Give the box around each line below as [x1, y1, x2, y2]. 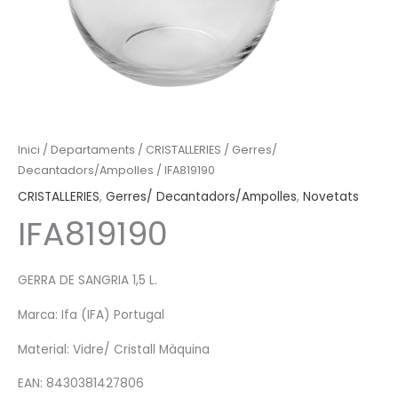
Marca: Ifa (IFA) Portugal [18, 306, 164, 323]
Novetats [303, 188, 359, 206]
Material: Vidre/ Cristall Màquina [18, 340, 210, 358]
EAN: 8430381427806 [18, 375, 144, 393]
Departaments [51, 141, 135, 157]
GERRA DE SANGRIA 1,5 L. [18, 272, 157, 290]
